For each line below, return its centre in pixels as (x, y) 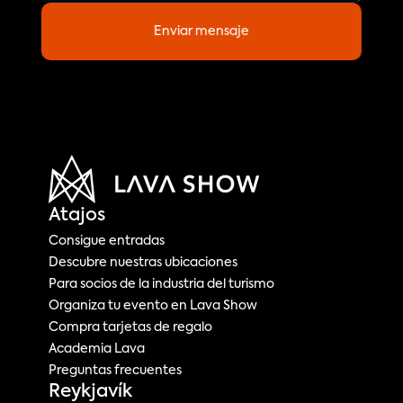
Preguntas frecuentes (116, 371)
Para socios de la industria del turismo (162, 284)
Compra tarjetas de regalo (131, 327)
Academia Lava (97, 349)
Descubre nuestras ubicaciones (143, 263)
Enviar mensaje (201, 31)
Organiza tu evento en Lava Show (153, 306)
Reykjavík (91, 392)
